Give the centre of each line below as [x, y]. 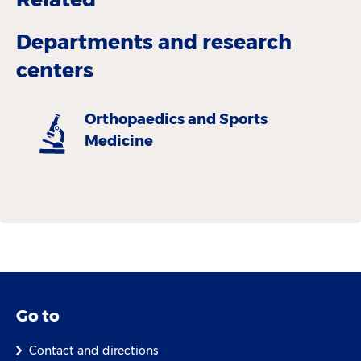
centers [55, 70]
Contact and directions [93, 350]
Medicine [119, 141]
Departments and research [154, 41]
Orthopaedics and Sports [176, 119]
